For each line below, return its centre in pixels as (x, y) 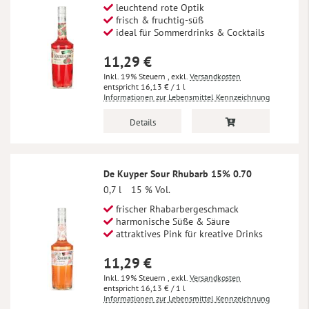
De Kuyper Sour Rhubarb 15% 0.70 (178, 173)
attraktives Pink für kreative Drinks (188, 233)
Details (142, 122)
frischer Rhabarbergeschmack (176, 209)
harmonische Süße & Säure (171, 221)
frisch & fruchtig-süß (158, 20)
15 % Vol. (151, 189)
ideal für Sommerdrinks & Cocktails (189, 32)
